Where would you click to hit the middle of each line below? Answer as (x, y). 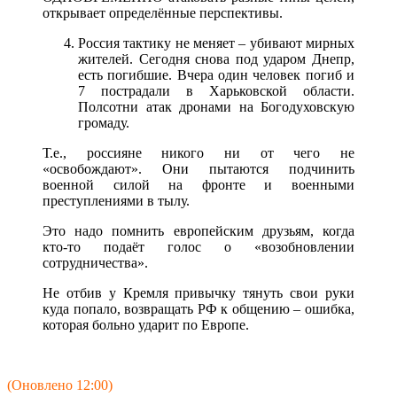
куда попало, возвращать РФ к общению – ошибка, (198, 309)
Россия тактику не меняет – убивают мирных (216, 43)
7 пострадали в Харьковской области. (216, 91)
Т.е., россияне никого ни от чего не (198, 153)
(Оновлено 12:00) (60, 385)
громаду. (104, 123)
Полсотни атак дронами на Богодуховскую (216, 107)
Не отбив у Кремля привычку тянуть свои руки (198, 293)
